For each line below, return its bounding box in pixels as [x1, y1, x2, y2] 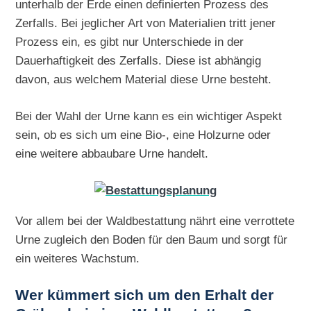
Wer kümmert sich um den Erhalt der [15, 286, 274, 303]
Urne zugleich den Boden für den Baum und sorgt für [15, 232, 288, 246]
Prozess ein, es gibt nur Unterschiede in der [15, 34, 244, 49]
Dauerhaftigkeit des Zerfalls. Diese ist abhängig [15, 53, 262, 67]
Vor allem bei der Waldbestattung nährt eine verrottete [15, 213, 295, 228]
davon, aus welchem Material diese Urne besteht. [15, 72, 272, 86]
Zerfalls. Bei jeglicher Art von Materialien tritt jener [15, 15, 276, 30]
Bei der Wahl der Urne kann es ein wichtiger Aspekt [15, 108, 283, 123]
